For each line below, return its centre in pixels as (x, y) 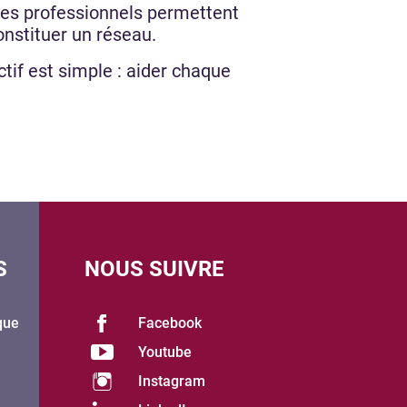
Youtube (165, 352)
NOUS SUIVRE (155, 268)
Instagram (172, 381)
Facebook (170, 323)
